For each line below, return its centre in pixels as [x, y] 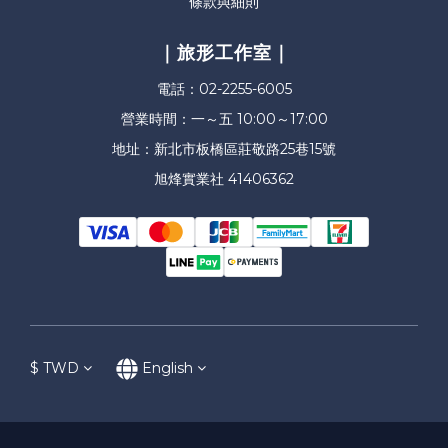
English [167, 367]
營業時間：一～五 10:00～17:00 [224, 118]
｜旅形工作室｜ [224, 52]
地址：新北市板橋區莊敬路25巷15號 [224, 148]
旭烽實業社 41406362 [224, 178]
